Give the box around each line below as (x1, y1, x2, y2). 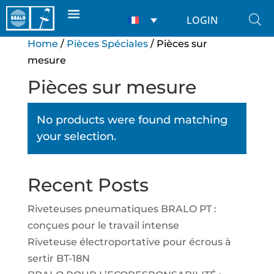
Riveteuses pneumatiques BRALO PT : (27, 203, 217, 215)
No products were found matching (36, 113, 228, 127)
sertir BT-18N (27, 253, 90, 264)
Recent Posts (27, 174, 149, 196)
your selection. (36, 130, 116, 143)
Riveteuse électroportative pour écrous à (27, 236, 231, 248)
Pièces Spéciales (66, 38, 148, 50)
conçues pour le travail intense (27, 220, 179, 231)
